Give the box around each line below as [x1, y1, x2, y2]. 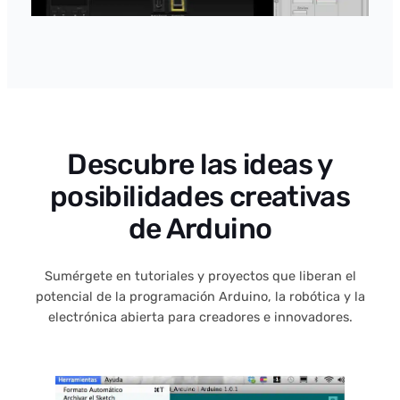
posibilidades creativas [49, 179, 351, 214]
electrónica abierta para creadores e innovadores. [47, 309, 353, 326]
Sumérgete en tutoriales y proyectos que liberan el [44, 268, 356, 285]
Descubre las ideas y [67, 147, 333, 182]
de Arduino [128, 212, 272, 246]
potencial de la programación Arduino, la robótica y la [35, 288, 365, 305]
